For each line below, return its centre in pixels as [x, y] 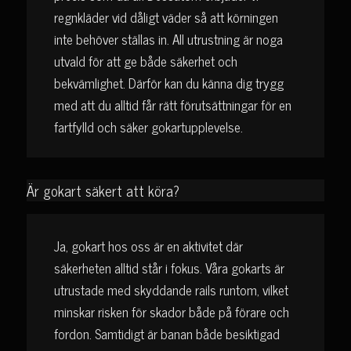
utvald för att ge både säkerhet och [145, 61]
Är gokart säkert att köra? [103, 190]
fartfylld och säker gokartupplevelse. [148, 127]
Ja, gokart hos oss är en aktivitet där [148, 246]
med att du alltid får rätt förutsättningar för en [172, 105]
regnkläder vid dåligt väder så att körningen [166, 17]
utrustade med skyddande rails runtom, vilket [171, 289]
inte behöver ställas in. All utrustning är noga [168, 39]
